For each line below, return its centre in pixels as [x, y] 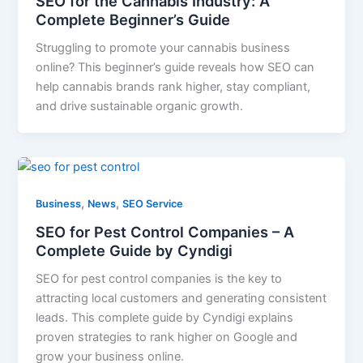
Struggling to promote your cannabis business [163, 47]
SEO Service [153, 204]
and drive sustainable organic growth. [140, 106]
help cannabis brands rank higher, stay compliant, [173, 86]
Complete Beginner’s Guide [133, 19]
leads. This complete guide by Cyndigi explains [165, 318]
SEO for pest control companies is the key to [159, 279]
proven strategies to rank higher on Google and [167, 337]
